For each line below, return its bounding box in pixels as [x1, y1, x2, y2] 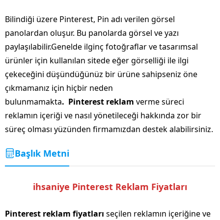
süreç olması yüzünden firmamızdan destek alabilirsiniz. [5, 123, 213, 135]
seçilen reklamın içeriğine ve [104, 208, 211, 219]
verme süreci [134, 96, 184, 107]
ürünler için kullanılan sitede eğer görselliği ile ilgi [5, 55, 189, 66]
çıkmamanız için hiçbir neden [5, 82, 113, 93]
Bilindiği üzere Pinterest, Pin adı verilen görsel [5, 13, 175, 25]
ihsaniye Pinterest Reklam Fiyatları [33, 180, 187, 192]
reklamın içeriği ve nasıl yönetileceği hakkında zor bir [5, 110, 201, 121]
